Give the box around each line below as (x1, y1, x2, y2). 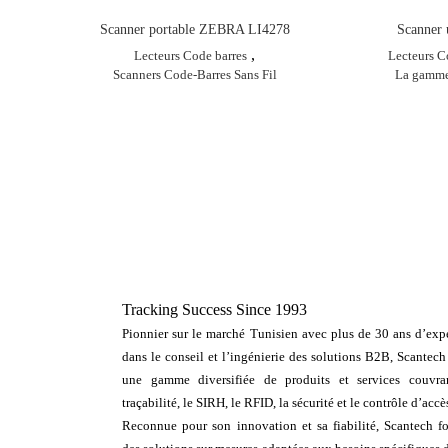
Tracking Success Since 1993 (122, 300, 307, 318)
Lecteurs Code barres (134, 47, 248, 63)
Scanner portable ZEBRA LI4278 (99, 21, 290, 37)
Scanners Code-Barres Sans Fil (112, 66, 277, 82)
